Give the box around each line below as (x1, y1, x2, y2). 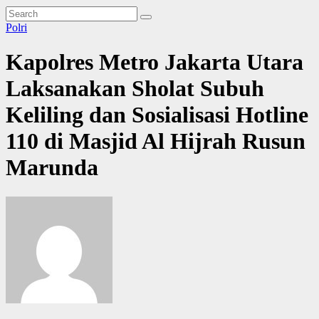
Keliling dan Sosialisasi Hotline (6, 102, 308, 128)
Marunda (6, 155, 98, 181)
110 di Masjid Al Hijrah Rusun (6, 128, 305, 155)
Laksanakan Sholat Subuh (6, 75, 264, 102)
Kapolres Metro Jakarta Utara (6, 49, 303, 75)
